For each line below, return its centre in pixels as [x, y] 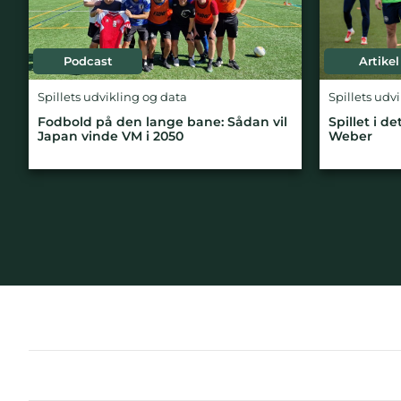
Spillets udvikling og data [112, 97]
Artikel [379, 61]
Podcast [88, 61]
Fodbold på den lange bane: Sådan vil [162, 122]
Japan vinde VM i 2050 [111, 136]
